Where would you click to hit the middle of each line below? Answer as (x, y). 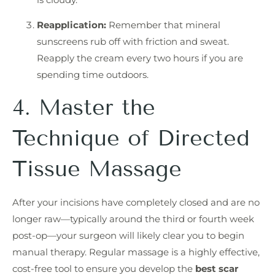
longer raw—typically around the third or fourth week (133, 219)
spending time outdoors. (93, 75)
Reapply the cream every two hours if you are (140, 58)
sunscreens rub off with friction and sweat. (133, 42)
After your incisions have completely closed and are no (136, 202)
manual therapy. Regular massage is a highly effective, (136, 252)
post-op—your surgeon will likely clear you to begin (128, 235)
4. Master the (84, 107)
